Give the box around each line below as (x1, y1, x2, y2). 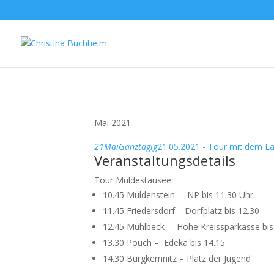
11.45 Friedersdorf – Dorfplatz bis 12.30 (103, 205, 260, 217)
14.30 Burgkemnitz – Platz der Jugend (103, 253, 251, 264)
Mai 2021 (94, 117, 131, 128)
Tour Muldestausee (94, 174, 172, 186)
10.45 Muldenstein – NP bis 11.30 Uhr (103, 189, 254, 201)
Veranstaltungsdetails (94, 151, 236, 169)
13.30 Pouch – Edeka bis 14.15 (103, 237, 226, 248)
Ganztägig (119, 141, 158, 152)
